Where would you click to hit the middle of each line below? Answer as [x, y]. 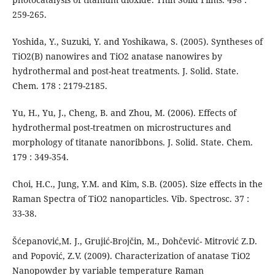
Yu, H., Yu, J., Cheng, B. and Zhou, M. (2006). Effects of [124, 113]
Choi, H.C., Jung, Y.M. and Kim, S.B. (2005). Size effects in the [137, 184]
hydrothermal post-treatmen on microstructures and [122, 128]
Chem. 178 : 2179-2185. [60, 86]
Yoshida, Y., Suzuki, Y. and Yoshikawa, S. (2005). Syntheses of [137, 42]
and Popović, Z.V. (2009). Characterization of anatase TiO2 [131, 255]
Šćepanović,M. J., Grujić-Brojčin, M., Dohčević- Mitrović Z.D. [134, 241]
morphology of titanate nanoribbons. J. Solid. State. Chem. [132, 142]
